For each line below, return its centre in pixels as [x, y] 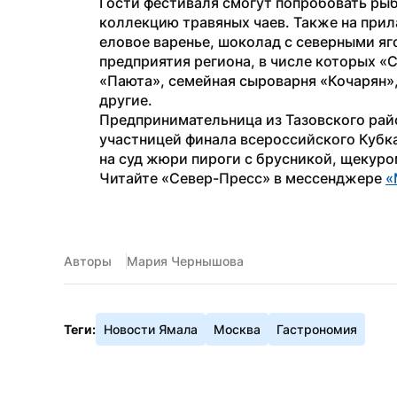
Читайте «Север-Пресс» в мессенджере [242, 178]
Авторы [88, 261]
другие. [126, 100]
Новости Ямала [151, 329]
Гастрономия [317, 329]
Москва [237, 329]
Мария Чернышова [185, 261]
